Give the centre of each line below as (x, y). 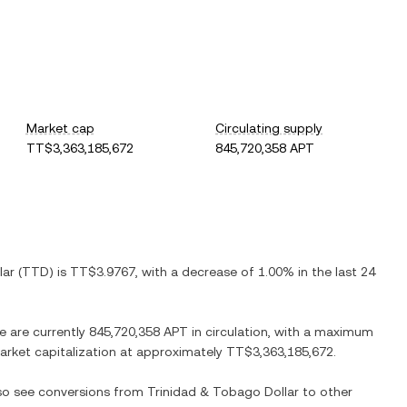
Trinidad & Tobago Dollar (223, 392)
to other (326, 392)
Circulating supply (269, 128)
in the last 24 (335, 272)
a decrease (204, 272)
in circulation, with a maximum (281, 332)
